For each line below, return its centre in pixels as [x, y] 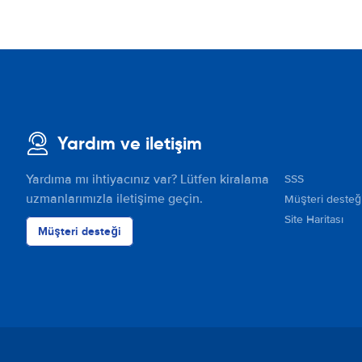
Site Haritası [314, 219]
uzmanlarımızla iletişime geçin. [114, 199]
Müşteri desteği [80, 231]
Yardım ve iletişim [130, 143]
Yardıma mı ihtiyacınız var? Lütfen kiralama [147, 179]
